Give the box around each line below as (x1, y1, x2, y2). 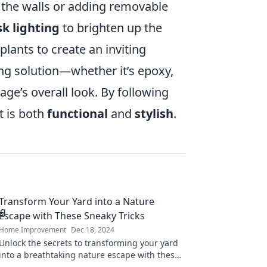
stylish (135, 105, 173, 122)
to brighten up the (60, 20, 162, 36)
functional (47, 105, 108, 122)
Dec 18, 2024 (71, 225, 114, 235)
